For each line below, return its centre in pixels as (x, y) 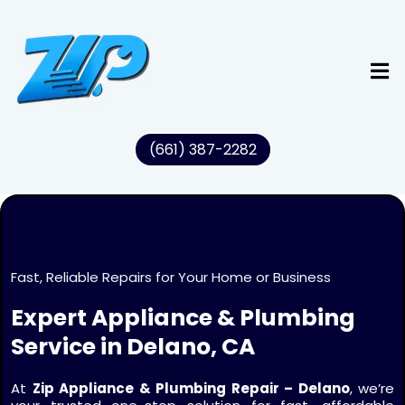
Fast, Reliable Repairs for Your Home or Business (171, 277)
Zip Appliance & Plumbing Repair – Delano (191, 388)
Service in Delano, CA (133, 347)
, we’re (372, 388)
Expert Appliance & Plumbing (183, 318)
